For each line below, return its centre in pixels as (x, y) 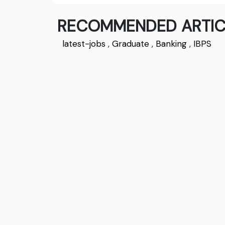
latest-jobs (84, 43)
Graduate (131, 43)
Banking (171, 43)
